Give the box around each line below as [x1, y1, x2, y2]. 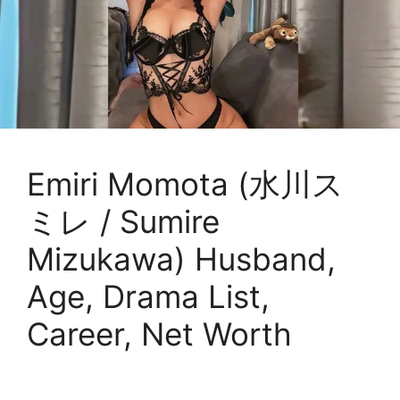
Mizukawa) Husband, [27, 239, 336, 278]
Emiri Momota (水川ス [27, 164, 344, 203]
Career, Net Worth [27, 314, 292, 353]
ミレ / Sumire [27, 202, 220, 240]
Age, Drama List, [27, 277, 270, 315]
